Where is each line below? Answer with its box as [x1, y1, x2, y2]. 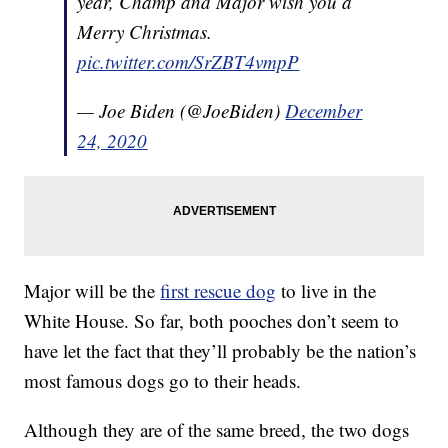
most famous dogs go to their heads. [24, 368, 302, 394]
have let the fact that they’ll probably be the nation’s [24, 338, 417, 364]
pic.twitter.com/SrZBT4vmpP [77, 49, 300, 75]
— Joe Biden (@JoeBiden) [77, 98, 286, 124]
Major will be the [24, 278, 161, 304]
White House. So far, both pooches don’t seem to [24, 308, 400, 334]
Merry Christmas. [77, 19, 213, 45]
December [285, 98, 363, 124]
